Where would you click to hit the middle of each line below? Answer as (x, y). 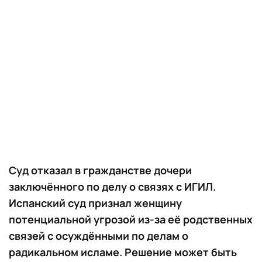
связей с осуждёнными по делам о (99, 235)
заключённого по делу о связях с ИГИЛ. (112, 186)
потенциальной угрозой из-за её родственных (131, 219)
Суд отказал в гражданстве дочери (100, 170)
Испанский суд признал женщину (95, 203)
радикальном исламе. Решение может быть (123, 252)
